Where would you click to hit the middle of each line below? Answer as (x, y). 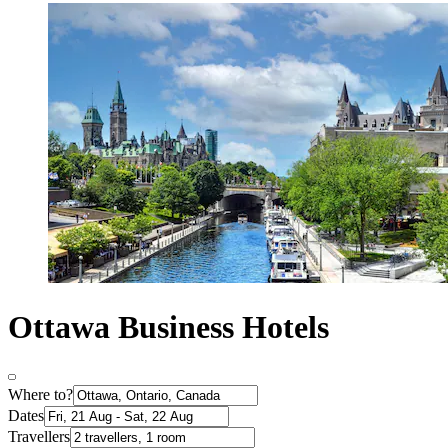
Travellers (39, 437)
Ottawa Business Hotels (168, 326)
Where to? (40, 395)
